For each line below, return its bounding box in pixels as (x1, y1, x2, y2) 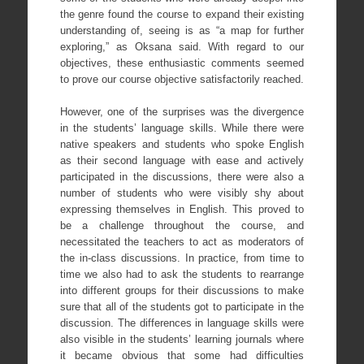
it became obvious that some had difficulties (59, 349, 305, 362)
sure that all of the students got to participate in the (59, 300, 305, 313)
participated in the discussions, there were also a (59, 170, 305, 183)
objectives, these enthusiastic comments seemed (59, 57, 305, 70)
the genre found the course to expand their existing (59, 8, 305, 21)
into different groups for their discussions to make (59, 284, 305, 297)
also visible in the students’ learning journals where (59, 332, 305, 345)
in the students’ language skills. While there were (59, 121, 305, 134)
